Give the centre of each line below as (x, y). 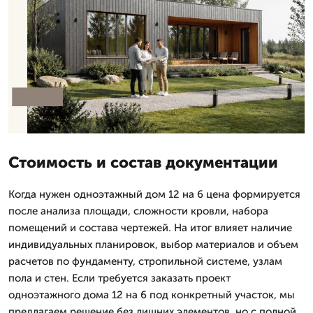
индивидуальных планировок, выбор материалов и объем (153, 244)
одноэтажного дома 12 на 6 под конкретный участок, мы (152, 294)
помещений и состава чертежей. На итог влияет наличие (150, 227)
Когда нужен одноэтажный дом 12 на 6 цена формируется (154, 194)
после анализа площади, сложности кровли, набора (138, 211)
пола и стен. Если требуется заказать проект (119, 278)
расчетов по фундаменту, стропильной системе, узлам (145, 261)
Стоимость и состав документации (143, 162)
